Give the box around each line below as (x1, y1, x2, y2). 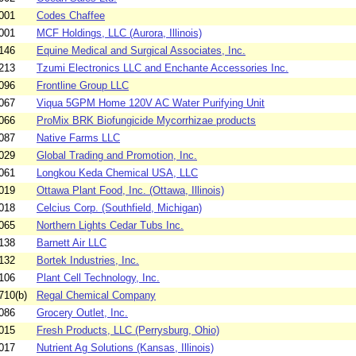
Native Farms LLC (37, 132, 120, 145)
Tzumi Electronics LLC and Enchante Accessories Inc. (37, 62, 288, 75)
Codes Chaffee (37, 10, 105, 22)
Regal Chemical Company (37, 289, 156, 302)
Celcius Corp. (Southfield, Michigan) (37, 202, 202, 215)
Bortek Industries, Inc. (37, 254, 139, 267)
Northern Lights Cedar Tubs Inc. (37, 219, 184, 232)
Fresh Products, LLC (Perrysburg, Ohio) (37, 324, 219, 337)
